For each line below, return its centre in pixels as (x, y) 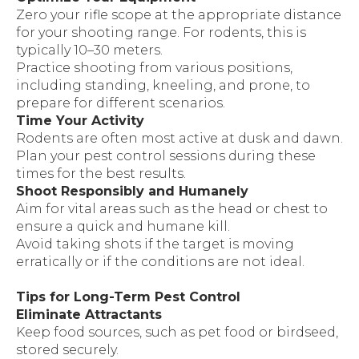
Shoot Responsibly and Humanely (132, 192)
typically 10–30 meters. (89, 50)
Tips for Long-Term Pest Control (128, 297)
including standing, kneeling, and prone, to (163, 86)
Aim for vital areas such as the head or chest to (172, 209)
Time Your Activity (80, 121)
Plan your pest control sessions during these (166, 156)
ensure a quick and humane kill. (123, 227)
